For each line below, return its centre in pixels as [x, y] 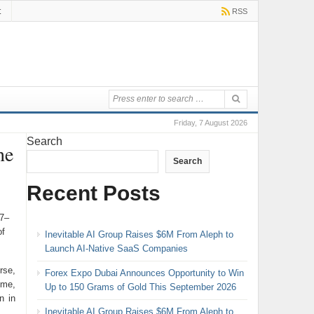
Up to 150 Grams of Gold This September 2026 [140, 287]
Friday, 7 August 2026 [210, 123]
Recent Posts [93, 193]
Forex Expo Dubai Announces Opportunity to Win [144, 273]
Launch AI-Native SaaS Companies [116, 248]
